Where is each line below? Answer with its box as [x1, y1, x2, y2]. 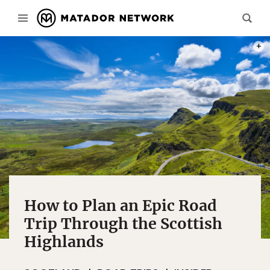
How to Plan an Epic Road [24, 196, 217, 215]
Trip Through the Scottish [24, 214, 222, 233]
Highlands [24, 232, 104, 251]
